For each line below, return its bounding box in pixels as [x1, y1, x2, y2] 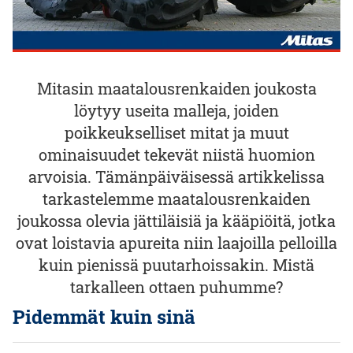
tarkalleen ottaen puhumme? [70, 277, 283, 297]
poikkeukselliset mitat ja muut [64, 122, 289, 143]
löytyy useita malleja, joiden [74, 100, 279, 121]
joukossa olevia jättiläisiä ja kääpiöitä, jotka [17, 210, 336, 231]
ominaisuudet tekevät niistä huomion [38, 144, 315, 165]
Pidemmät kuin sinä [13, 304, 195, 329]
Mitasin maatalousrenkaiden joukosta [36, 78, 317, 98]
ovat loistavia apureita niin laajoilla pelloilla [16, 232, 337, 253]
